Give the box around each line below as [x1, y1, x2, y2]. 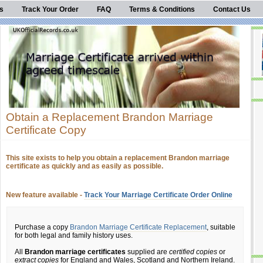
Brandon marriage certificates [25, 248, 126, 256]
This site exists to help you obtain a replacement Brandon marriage [6, 154, 230, 162]
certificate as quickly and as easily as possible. [6, 162, 163, 170]
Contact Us [213, 5, 251, 14]
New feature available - [6, 191, 84, 199]
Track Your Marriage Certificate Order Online [84, 191, 232, 199]
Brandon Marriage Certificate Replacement [70, 223, 207, 231]
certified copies [169, 248, 217, 256]
